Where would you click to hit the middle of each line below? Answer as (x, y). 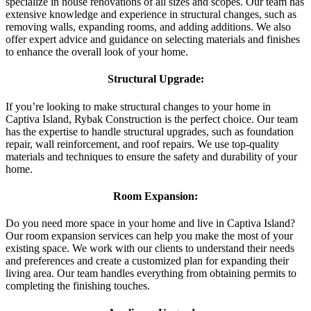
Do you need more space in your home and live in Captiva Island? (150, 224)
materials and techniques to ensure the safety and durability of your (151, 156)
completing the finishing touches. (78, 286)
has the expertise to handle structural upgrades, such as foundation (150, 131)
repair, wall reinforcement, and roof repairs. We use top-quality (142, 144)
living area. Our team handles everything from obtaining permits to (151, 274)
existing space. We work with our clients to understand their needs (150, 249)
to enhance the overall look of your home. (97, 51)
